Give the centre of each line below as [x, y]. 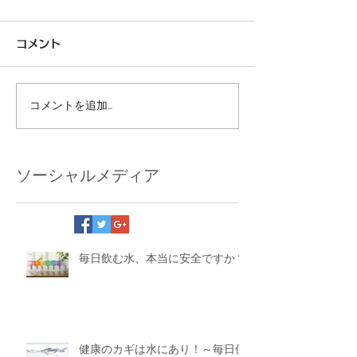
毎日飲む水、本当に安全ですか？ [163, 258]
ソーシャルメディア [88, 175]
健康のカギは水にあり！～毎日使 [163, 349]
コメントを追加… [71, 105]
